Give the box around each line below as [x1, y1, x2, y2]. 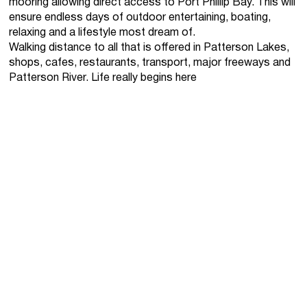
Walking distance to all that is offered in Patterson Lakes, [9, 42, 290, 53]
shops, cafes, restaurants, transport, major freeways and [9, 58, 291, 68]
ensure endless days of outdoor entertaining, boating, [9, 12, 271, 23]
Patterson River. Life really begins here [9, 73, 197, 83]
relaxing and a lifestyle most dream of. [9, 27, 196, 38]
